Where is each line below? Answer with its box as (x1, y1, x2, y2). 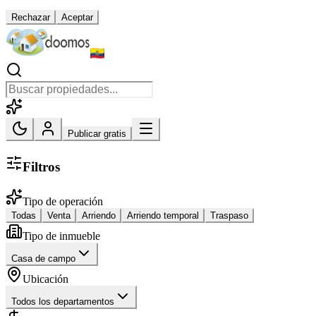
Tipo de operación (23, 195, 103, 207)
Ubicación (23, 272, 68, 285)
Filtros (23, 159, 60, 175)
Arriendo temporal (127, 209, 199, 221)
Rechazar (11, 12, 50, 23)
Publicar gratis (68, 128, 126, 140)
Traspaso (210, 209, 248, 221)
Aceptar (61, 12, 93, 23)
